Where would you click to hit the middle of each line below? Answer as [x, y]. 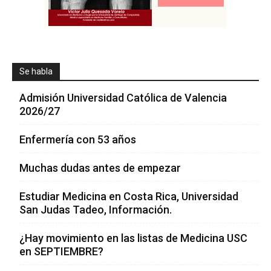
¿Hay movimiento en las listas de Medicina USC [133, 238]
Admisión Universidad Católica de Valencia [123, 98]
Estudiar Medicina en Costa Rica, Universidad [129, 197]
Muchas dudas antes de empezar [100, 168]
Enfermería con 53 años [78, 140]
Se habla [36, 72]
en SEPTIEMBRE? [61, 252]
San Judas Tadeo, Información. [96, 210]
